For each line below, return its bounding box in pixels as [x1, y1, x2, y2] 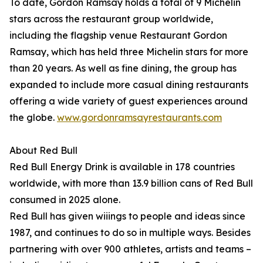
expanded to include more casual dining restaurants [9, 79, 248, 91]
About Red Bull [9, 144, 77, 157]
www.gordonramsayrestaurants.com [57, 112, 222, 124]
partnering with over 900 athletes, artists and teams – [9, 243, 251, 255]
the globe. [9, 112, 57, 124]
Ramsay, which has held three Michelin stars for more [9, 46, 248, 58]
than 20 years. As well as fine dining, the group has [9, 62, 237, 75]
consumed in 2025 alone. [9, 194, 120, 206]
